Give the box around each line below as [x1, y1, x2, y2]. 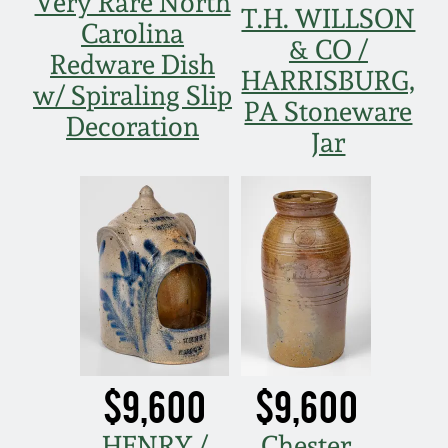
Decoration [66, 110, 200, 142]
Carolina [81, 17, 185, 49]
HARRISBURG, [241, 64, 416, 96]
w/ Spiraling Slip [33, 79, 233, 111]
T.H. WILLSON [241, 2, 416, 34]
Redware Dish [50, 48, 216, 80]
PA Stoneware [244, 95, 413, 127]
